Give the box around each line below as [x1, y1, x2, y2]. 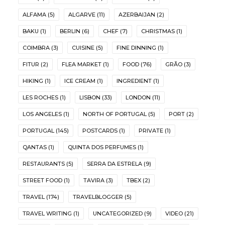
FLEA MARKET [62, 61, 101, 68]
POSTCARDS [82, 127, 118, 134]
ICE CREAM [64, 77, 95, 84]
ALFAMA [23, 11, 46, 18]
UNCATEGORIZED [93, 210, 143, 217]
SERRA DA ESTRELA [87, 160, 142, 167]
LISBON [79, 94, 100, 101]
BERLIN [60, 28, 80, 35]
